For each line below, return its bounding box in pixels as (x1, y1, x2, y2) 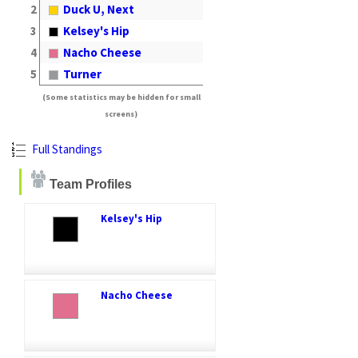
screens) (105, 108, 137, 119)
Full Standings (30, 141, 102, 157)
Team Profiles (46, 177, 132, 191)
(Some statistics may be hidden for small (42, 91, 201, 102)
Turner (63, 66, 101, 82)
